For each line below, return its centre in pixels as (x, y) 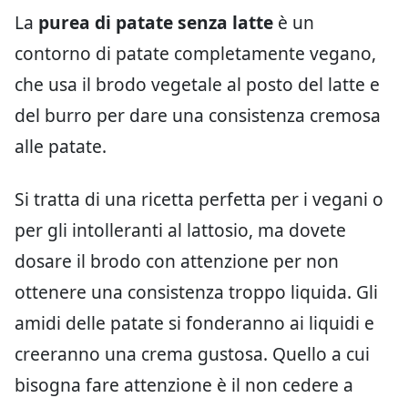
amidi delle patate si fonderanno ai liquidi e (194, 322)
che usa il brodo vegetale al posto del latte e (197, 84)
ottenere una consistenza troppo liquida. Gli (196, 291)
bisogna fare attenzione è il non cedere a (184, 384)
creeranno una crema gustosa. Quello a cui (192, 353)
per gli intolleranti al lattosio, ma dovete (180, 229)
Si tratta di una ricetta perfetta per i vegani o (199, 199)
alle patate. (61, 146)
